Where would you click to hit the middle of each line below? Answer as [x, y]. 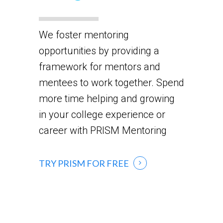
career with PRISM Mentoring [103, 130]
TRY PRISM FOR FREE [84, 164]
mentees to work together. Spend [111, 82]
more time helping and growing [107, 98]
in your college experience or [102, 114]
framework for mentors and [99, 66]
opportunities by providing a [99, 51]
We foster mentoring [84, 35]
